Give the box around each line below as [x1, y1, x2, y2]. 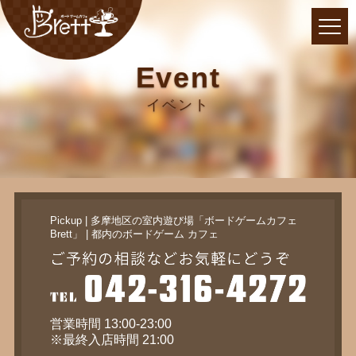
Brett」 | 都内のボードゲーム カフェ [49, 222, 219, 234]
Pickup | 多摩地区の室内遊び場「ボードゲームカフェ [49, 208, 297, 221]
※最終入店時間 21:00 [49, 327, 174, 341]
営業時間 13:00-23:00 [49, 311, 172, 325]
